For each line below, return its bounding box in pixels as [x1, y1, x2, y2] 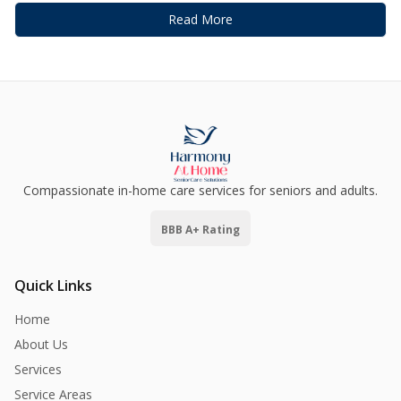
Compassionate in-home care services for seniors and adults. [23, 182, 378, 200]
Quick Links [14, 276, 92, 296]
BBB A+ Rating [161, 222, 240, 238]
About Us [14, 336, 68, 354]
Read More [168, 11, 233, 29]
